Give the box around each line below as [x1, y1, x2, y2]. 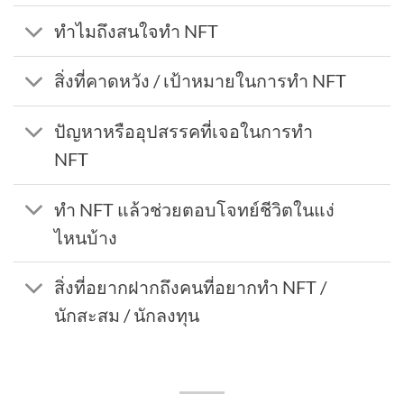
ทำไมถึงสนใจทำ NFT [54, 20, 219, 41]
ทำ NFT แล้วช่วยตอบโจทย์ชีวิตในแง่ [54, 198, 335, 220]
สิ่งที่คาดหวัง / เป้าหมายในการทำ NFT [54, 70, 347, 92]
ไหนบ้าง [54, 226, 118, 248]
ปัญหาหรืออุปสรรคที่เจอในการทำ [54, 121, 314, 142]
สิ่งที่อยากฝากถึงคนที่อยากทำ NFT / [54, 277, 327, 298]
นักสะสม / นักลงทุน [54, 305, 200, 326]
